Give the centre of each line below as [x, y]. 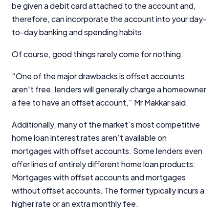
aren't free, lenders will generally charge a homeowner [109, 89]
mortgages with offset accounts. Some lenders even [107, 151]
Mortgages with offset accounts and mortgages [99, 177]
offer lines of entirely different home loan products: [104, 164]
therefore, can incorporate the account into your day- [109, 19]
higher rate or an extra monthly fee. [75, 203]
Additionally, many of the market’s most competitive [106, 124]
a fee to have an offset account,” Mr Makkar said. [100, 102]
